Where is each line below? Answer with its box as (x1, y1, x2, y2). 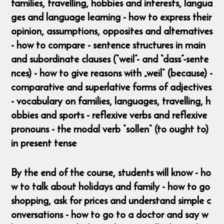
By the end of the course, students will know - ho (11, 164, 211, 180)
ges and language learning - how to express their (11, 9, 212, 25)
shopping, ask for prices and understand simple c (11, 192, 211, 208)
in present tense (11, 135, 77, 151)
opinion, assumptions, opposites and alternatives (11, 23, 213, 39)
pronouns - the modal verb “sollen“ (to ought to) (11, 121, 209, 137)
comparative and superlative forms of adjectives (11, 79, 212, 95)
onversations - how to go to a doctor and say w (11, 206, 208, 222)
